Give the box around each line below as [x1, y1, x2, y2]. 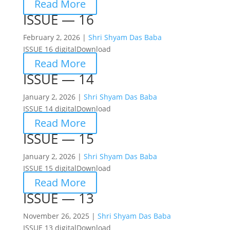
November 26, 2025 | [23, 211, 98, 221]
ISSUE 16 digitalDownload [23, 44, 111, 54]
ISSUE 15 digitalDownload [23, 163, 111, 173]
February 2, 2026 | [23, 32, 88, 42]
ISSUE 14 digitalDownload [23, 104, 111, 113]
